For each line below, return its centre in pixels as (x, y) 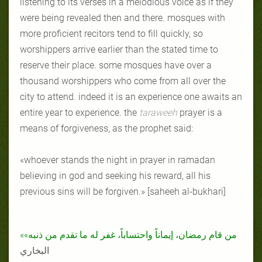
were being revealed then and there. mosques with (123, 18)
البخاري (35, 250)
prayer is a (201, 112)
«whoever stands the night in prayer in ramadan (118, 160)
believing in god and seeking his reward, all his (115, 175)
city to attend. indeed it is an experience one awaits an (131, 96)
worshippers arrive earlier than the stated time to (119, 49)
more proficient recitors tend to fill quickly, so (111, 33)
